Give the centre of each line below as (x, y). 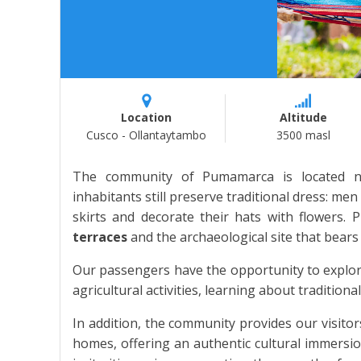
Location (147, 118)
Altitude (303, 118)
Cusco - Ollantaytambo (147, 135)
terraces (100, 237)
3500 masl (303, 135)
